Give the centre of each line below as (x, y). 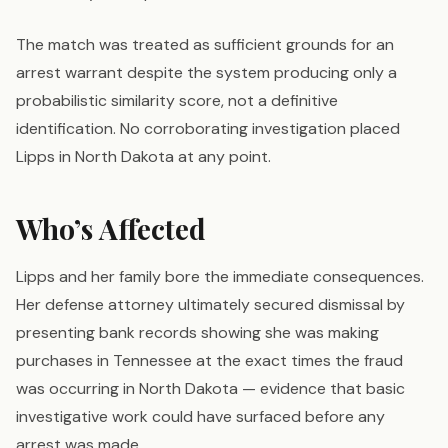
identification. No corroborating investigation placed (208, 129)
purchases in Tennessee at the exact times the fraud (209, 361)
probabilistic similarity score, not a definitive (177, 101)
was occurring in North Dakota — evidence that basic (210, 389)
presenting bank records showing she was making (197, 333)
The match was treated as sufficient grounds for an (205, 45)
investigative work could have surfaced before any (200, 417)
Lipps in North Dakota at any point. (143, 157)
